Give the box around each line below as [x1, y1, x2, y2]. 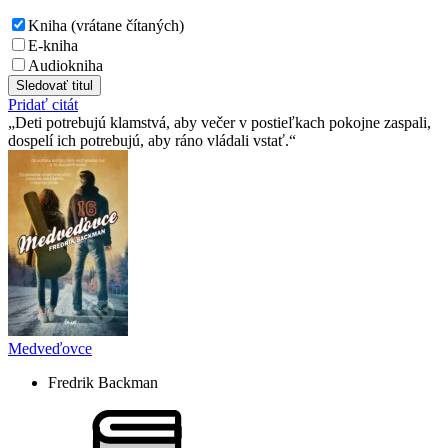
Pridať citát [8, 95, 78, 113]
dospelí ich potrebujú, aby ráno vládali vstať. [8, 131, 289, 149]
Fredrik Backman [48, 373, 158, 391]
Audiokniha [28, 56, 103, 74]
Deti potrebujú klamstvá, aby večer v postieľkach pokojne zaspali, [15, 113, 431, 131]
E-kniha [28, 36, 78, 54]
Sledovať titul [16, 77, 93, 93]
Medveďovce [8, 339, 92, 357]
